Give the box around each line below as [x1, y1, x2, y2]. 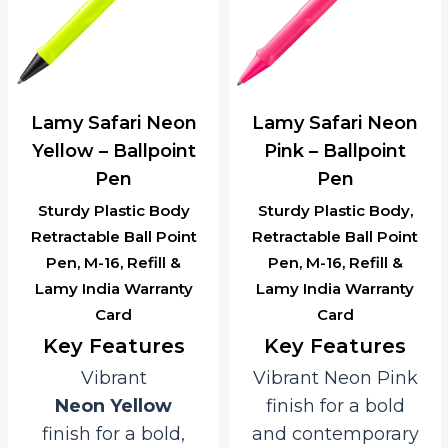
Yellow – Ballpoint [31, 139, 196, 162]
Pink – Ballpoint [264, 139, 407, 162]
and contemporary [251, 422, 419, 445]
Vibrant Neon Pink [252, 366, 418, 389]
